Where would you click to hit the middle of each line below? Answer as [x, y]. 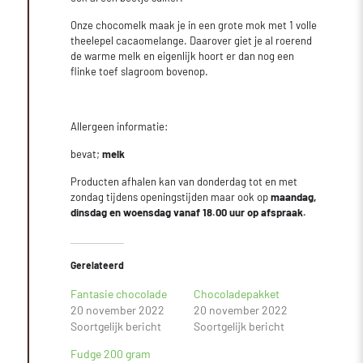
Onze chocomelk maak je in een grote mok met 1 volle [194, 25]
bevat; [87, 154]
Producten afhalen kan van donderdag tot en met [184, 181]
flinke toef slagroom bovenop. [140, 71]
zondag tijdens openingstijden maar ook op [171, 196]
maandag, [294, 196]
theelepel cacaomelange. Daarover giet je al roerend [192, 40]
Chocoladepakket [237, 293]
